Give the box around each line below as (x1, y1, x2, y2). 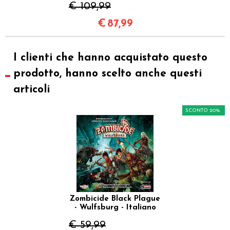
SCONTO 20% (185, 108, 220, 114)
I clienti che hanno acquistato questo (13, 52, 207, 64)
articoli (13, 84, 50, 95)
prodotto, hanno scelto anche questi (13, 68, 202, 80)
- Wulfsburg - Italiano (74, 204, 156, 212)
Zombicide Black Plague (70, 195, 160, 203)
